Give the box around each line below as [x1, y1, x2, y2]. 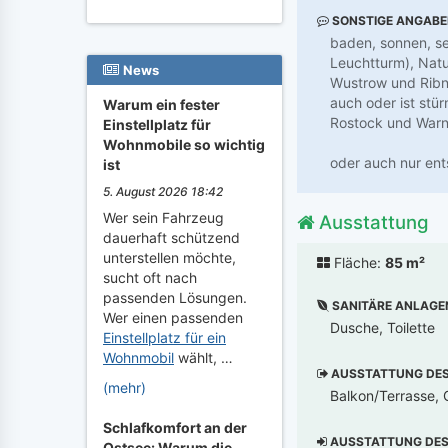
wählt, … [174, 349, 233, 366]
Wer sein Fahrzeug [103, 209, 224, 226]
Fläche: [330, 253, 385, 271]
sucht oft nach [103, 269, 197, 286]
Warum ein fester [103, 96, 220, 113]
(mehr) [103, 379, 146, 396]
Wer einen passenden [103, 309, 243, 326]
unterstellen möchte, [103, 249, 236, 266]
